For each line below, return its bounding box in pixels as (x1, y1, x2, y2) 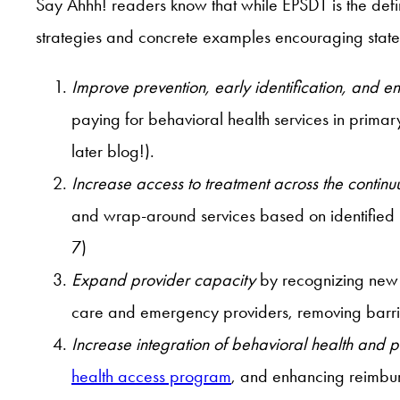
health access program (71, 365, 231, 387)
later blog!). (71, 140, 154, 162)
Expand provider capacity (71, 269, 260, 291)
